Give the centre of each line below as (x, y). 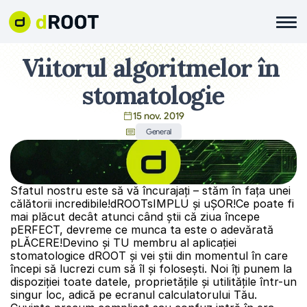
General (159, 132)
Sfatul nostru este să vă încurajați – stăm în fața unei (150, 191)
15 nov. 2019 (159, 116)
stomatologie (153, 95)
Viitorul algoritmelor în (150, 67)
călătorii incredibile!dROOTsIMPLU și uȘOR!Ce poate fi (152, 204)
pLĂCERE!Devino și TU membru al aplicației (123, 243)
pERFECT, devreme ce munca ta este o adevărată (142, 230)
